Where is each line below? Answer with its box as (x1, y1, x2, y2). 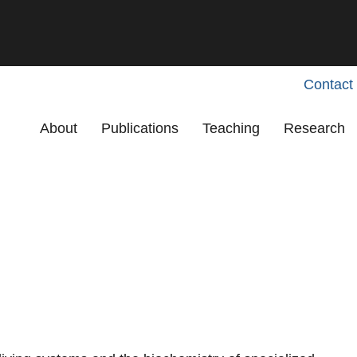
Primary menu (27, 108, 116, 125)
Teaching (202, 120, 260, 136)
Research (284, 120, 345, 136)
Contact (304, 76, 353, 92)
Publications (101, 120, 178, 136)
